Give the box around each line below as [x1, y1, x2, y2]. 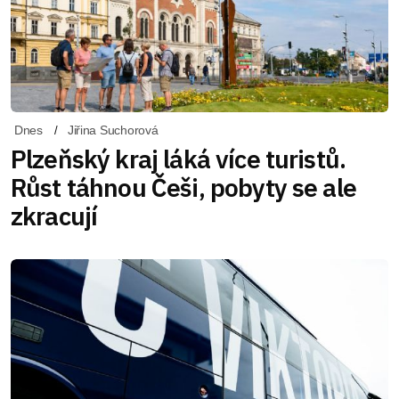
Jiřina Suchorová [67, 123, 159, 138]
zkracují [11, 199, 98, 233]
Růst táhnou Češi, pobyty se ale [11, 171, 356, 205]
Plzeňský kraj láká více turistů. [11, 142, 346, 176]
